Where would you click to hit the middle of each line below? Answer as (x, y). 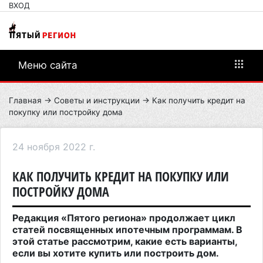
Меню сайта (48, 65)
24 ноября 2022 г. (54, 146)
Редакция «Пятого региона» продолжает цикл (124, 218)
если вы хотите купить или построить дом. (116, 253)
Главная (25, 100)
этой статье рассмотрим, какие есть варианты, (125, 241)
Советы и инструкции (97, 100)
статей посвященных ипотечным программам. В (127, 229)
